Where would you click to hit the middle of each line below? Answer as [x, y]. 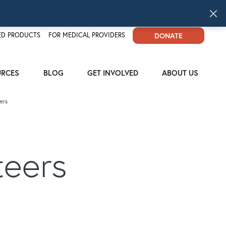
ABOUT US [180, 72]
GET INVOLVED [113, 72]
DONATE [169, 36]
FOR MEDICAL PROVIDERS [87, 35]
